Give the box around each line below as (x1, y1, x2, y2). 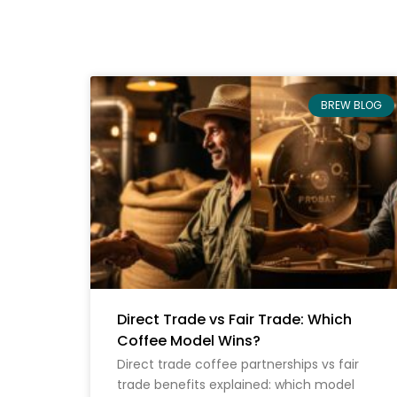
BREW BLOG (320, 97, 382, 113)
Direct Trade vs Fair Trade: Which (117, 308, 352, 330)
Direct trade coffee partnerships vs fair (117, 354, 359, 373)
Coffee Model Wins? (117, 330, 261, 351)
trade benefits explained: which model (117, 375, 354, 393)
